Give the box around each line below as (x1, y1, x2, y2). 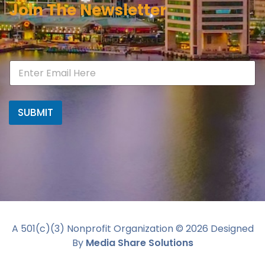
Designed (208, 222, 254, 235)
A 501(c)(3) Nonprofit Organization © (11, 222, 186, 235)
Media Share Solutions (85, 236, 193, 250)
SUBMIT (18, 105, 53, 119)
